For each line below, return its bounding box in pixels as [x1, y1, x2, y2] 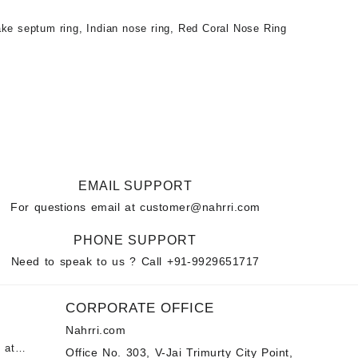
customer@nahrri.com [140, 201, 261, 213]
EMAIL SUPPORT [78, 179, 193, 193]
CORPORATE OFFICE [66, 300, 215, 316]
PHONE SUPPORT [74, 233, 197, 247]
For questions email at [10, 201, 141, 213]
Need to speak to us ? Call [10, 255, 168, 268]
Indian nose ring [86, 22, 171, 34]
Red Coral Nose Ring [177, 22, 287, 34]
